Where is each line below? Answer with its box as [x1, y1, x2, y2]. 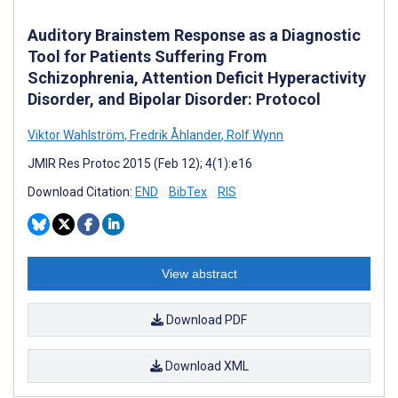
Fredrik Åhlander [127, 127, 221, 142]
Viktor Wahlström [28, 127, 124, 142]
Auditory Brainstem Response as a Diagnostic [28, 25, 361, 44]
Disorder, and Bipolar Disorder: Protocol [28, 89, 321, 108]
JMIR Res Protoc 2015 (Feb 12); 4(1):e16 [28, 155, 252, 171]
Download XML [162, 358, 249, 373]
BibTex [169, 184, 207, 199]
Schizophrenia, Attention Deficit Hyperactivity [28, 68, 366, 87]
